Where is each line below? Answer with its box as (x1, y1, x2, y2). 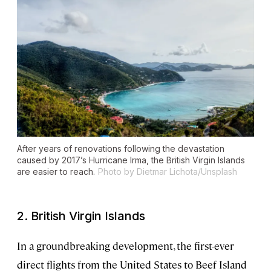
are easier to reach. (17, 166, 95, 177)
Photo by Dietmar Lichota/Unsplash (98, 166, 237, 177)
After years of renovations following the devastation (17, 143, 224, 154)
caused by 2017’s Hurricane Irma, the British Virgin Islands (17, 155, 245, 166)
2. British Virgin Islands (17, 209, 145, 224)
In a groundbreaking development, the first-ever (17, 239, 234, 253)
